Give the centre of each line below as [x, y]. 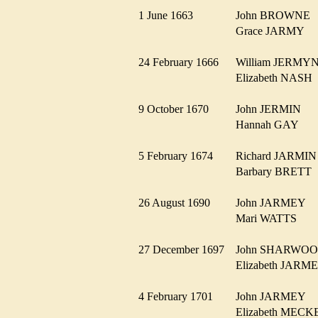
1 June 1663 [170, 15]
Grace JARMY [274, 31]
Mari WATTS [270, 218]
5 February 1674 [180, 155]
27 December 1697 [186, 249]
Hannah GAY [271, 124]
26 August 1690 [179, 202]
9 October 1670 [178, 109]
